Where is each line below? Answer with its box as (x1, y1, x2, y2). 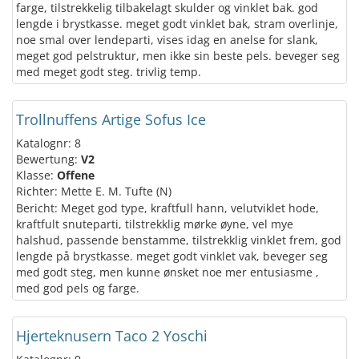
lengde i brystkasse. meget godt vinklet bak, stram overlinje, (16, 16, 338, 31)
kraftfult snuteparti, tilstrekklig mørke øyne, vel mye (16, 216, 293, 232)
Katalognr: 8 (16, 135, 81, 151)
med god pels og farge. (16, 280, 139, 296)
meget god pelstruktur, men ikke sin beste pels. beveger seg (16, 48, 340, 63)
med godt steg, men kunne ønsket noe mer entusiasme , (16, 264, 319, 280)
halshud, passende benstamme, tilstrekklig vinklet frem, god (16, 232, 341, 248)
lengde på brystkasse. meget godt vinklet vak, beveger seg (16, 248, 328, 264)
